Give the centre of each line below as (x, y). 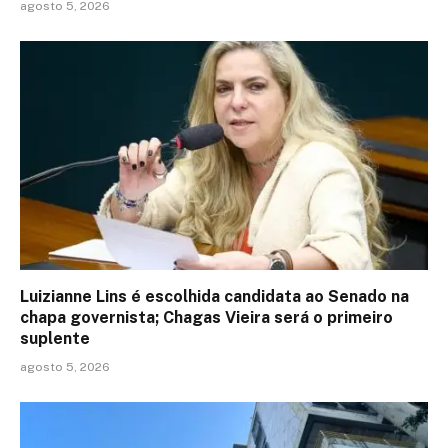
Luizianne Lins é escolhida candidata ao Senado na (214, 297)
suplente (55, 339)
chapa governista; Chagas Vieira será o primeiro (206, 318)
